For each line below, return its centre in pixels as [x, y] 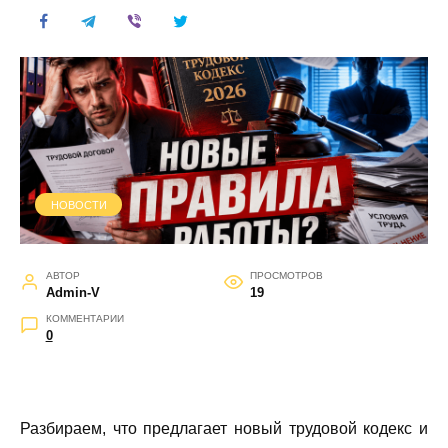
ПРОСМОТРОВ [286, 276]
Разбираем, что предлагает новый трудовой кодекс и [224, 429]
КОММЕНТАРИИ [84, 319]
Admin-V [72, 293]
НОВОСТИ [78, 204]
